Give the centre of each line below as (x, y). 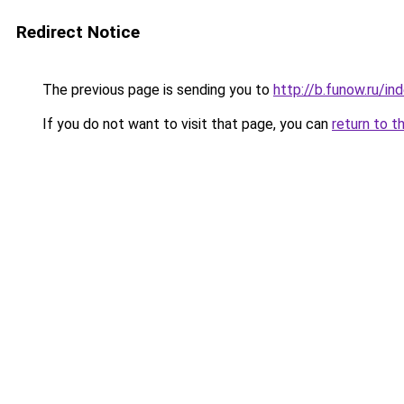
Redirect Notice (78, 32)
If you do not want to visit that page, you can (185, 124)
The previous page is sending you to (156, 90)
